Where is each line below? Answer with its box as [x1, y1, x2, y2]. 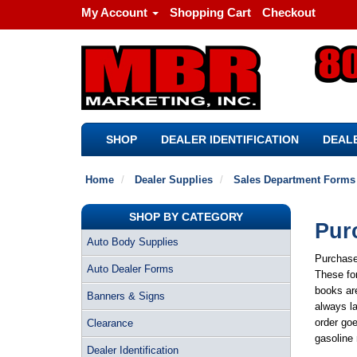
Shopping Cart [170, 6, 251, 19]
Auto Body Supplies [87, 236, 178, 248]
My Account [81, 6, 147, 19]
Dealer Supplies [135, 174, 213, 186]
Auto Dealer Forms [87, 263, 174, 275]
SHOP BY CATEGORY [128, 210, 243, 223]
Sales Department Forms [233, 174, 355, 186]
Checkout [262, 6, 316, 19]
